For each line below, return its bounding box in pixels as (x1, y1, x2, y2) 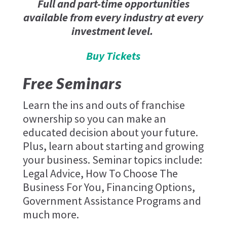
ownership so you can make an (22, 111, 166, 126)
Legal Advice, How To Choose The (22, 166, 178, 180)
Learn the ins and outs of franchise (22, 97, 185, 112)
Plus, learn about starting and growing (22, 138, 204, 153)
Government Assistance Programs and (22, 193, 201, 208)
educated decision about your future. (22, 125, 198, 139)
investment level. (71, 23, 156, 38)
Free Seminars (22, 73, 122, 93)
